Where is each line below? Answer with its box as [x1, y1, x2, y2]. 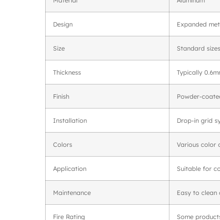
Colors [53, 140, 72, 148]
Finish [53, 92, 69, 100]
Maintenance [53, 188, 91, 196]
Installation [53, 116, 87, 124]
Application [53, 164, 86, 172]
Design [53, 20, 73, 28]
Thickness [53, 68, 81, 76]
